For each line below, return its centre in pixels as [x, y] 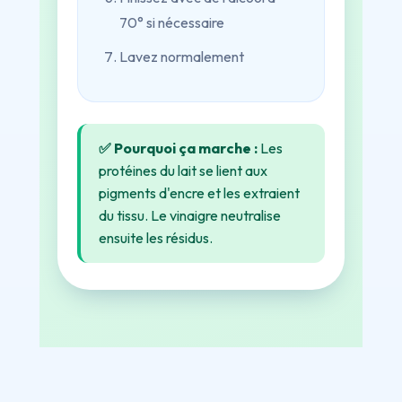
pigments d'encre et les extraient [199, 193]
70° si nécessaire [172, 22]
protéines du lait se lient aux [183, 170]
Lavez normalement [182, 57]
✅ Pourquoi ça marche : [178, 148]
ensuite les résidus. [156, 238]
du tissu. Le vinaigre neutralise [190, 215]
